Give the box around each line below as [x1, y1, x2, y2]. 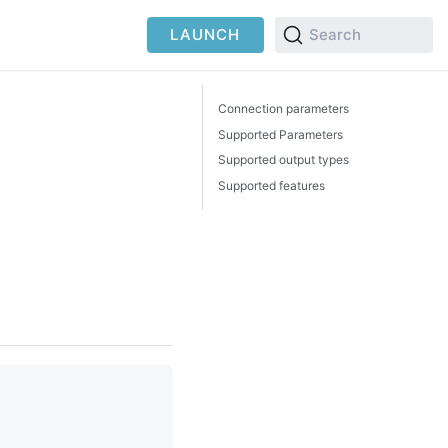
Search [309, 25, 361, 44]
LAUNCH [170, 25, 241, 44]
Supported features [218, 177, 325, 193]
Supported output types [218, 152, 349, 167]
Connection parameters [218, 101, 349, 116]
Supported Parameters [218, 126, 343, 142]
